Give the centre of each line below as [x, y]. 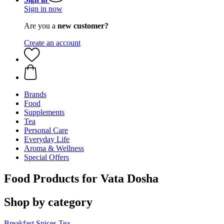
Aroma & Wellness [54, 148]
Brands [35, 94]
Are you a [41, 26]
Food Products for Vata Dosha [81, 178]
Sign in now [43, 9]
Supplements [44, 112]
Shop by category [48, 202]
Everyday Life [47, 139]
